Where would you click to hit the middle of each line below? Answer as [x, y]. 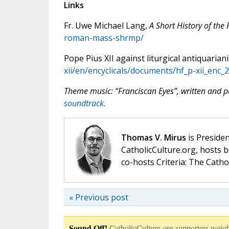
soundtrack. [85, 104]
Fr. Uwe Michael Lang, [106, 26]
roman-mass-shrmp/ [104, 38]
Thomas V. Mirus [153, 138]
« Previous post [98, 198]
